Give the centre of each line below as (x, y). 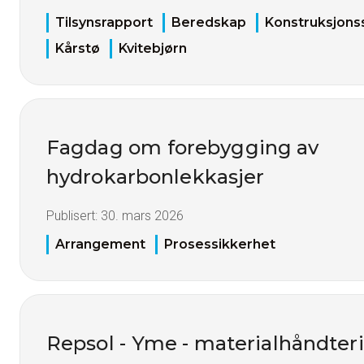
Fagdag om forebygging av (183, 148)
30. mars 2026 (142, 216)
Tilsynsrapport (104, 23)
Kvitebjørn (153, 49)
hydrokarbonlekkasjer (156, 177)
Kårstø (78, 49)
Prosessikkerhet (220, 244)
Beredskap (209, 23)
